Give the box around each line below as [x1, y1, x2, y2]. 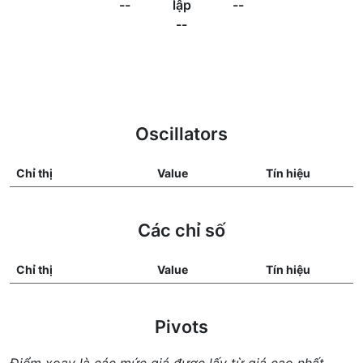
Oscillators [135, 123, 228, 144]
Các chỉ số [138, 220, 225, 241]
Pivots [155, 316, 208, 337]
